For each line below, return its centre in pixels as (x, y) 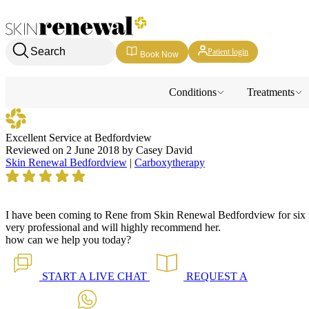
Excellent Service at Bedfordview (79, 138)
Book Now (159, 54)
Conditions (193, 92)
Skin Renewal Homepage (61, 22)
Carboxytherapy (170, 162)
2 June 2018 (93, 150)
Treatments (271, 92)
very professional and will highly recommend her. (113, 227)
